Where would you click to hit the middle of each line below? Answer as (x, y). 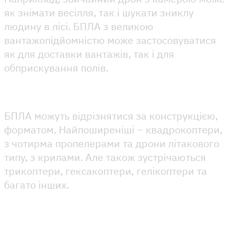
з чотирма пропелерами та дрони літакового (112, 143)
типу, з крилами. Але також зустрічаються (105, 157)
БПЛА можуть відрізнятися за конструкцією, (111, 116)
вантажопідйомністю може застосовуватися (110, 40)
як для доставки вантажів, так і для (89, 54)
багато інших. (38, 185)
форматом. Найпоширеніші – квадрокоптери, (113, 129)
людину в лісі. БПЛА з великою (79, 26)
